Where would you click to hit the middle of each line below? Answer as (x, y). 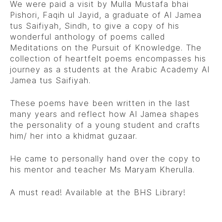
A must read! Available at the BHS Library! (98, 193)
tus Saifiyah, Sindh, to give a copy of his (95, 26)
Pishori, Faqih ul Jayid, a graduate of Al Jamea (106, 15)
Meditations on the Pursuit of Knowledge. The (106, 48)
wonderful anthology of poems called (87, 37)
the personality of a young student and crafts (105, 125)
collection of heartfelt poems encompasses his (108, 59)
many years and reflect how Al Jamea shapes (105, 114)
